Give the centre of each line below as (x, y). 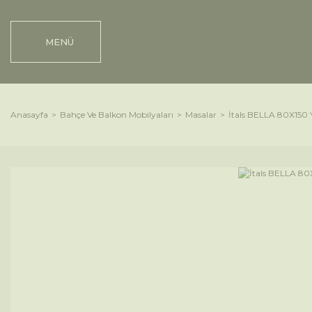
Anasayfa (29, 115)
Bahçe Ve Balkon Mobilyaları (117, 115)
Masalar (201, 115)
